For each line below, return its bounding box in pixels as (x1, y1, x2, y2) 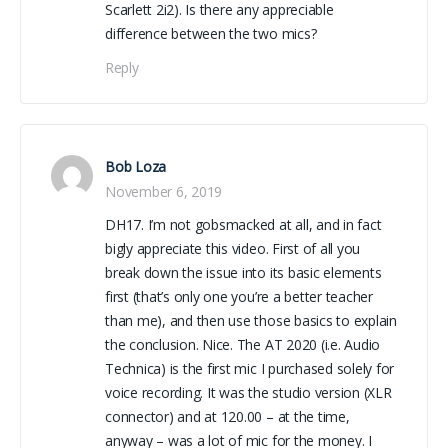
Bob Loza (105, 156, 167, 176)
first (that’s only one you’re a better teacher (105, 286, 373, 306)
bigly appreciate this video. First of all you (105, 238, 361, 258)
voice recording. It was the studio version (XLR (105, 382, 392, 402)
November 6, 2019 (105, 181, 223, 201)
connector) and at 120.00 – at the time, (105, 406, 350, 426)
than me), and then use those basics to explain (105, 310, 397, 330)
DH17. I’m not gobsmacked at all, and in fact (105, 214, 382, 234)
